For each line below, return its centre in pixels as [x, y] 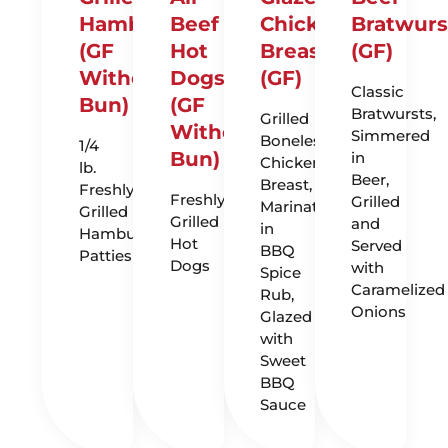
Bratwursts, [394, 114]
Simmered [391, 136]
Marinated [299, 207]
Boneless [295, 141]
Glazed [286, 317]
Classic [378, 92]
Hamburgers [145, 24]
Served [377, 246]
